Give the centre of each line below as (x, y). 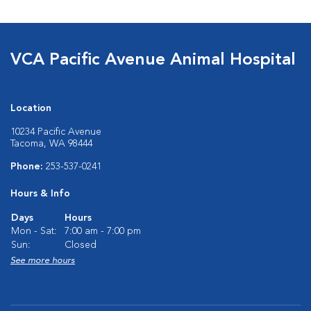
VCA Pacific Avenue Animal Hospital (153, 60)
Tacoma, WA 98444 (51, 144)
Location (31, 108)
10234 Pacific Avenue (56, 132)
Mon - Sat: (34, 231)
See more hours (43, 261)
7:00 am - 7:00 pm (103, 231)
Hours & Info (40, 194)
